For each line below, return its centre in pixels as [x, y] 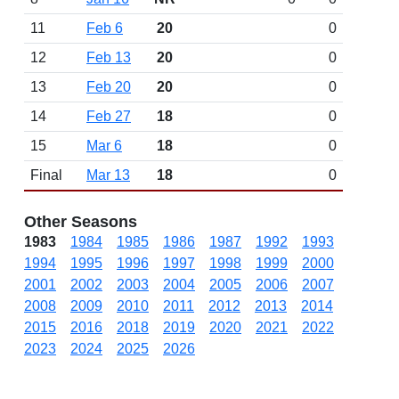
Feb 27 [109, 116]
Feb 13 [109, 57]
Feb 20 [109, 87]
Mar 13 [108, 175]
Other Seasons [81, 222]
